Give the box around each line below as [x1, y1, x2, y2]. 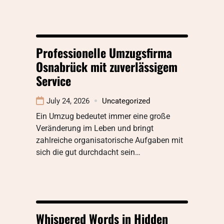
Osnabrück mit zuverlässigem [36, 57, 177, 75]
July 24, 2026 [46, 96, 89, 105]
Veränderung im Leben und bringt [36, 123, 153, 133]
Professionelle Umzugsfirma [36, 43, 172, 61]
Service [36, 71, 71, 89]
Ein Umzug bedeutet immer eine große [36, 111, 170, 121]
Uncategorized [102, 96, 150, 105]
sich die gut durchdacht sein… [36, 147, 140, 157]
